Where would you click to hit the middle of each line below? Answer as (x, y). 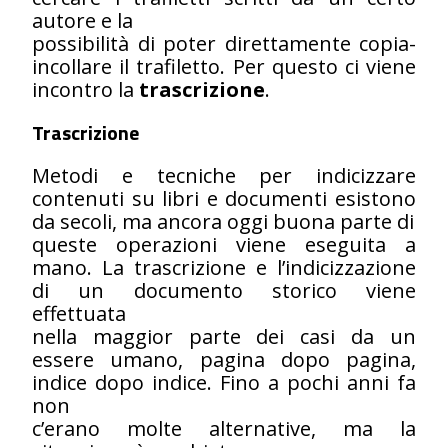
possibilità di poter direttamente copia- (224, 43)
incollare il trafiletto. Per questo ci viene (224, 66)
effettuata (79, 313)
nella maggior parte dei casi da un (224, 336)
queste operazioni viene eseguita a (224, 244)
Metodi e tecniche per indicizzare (224, 175)
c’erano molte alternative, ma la (224, 428)
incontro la (85, 89)
